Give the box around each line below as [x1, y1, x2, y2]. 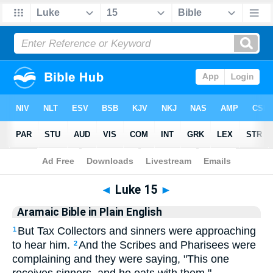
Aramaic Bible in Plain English [17, 206, 162, 218]
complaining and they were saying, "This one [12, 253, 229, 265]
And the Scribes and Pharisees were [79, 239, 256, 251]
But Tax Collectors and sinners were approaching [18, 225, 256, 237]
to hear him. [12, 239, 70, 251]
